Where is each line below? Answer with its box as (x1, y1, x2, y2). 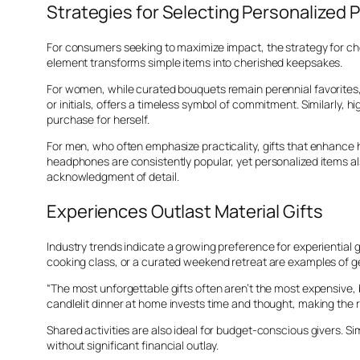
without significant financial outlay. (47, 337, 219, 354)
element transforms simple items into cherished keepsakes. (47, 55, 343, 71)
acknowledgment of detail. (47, 169, 179, 185)
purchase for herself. (47, 112, 149, 128)
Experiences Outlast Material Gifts (47, 199, 323, 224)
